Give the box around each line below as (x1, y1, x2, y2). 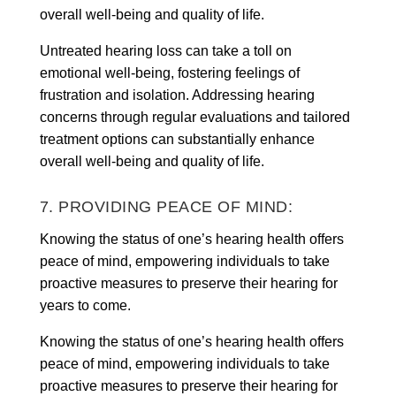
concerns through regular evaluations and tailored (39, 109, 350, 125)
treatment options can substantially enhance (39, 131, 315, 147)
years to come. (39, 297, 131, 313)
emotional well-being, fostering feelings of (39, 65, 300, 80)
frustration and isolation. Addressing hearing (39, 87, 315, 103)
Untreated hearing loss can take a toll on (39, 42, 292, 58)
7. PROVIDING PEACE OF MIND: (39, 197, 293, 216)
